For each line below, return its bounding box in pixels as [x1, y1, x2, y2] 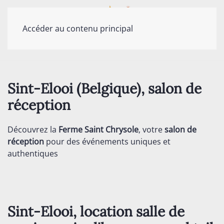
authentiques [7, 148, 58, 159]
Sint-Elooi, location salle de [7, 202, 184, 220]
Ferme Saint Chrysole [58, 124, 138, 135]
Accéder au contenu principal [22, 23, 133, 34]
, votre [138, 124, 164, 135]
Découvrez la [7, 124, 58, 135]
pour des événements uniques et [44, 136, 170, 147]
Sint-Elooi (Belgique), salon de [7, 79, 201, 97]
